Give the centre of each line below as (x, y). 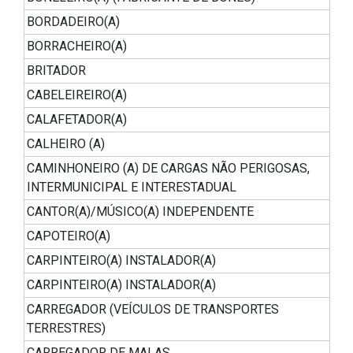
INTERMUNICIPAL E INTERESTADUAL (132, 188)
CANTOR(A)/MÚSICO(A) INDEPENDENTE (140, 212)
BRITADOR (56, 71)
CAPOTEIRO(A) (69, 236)
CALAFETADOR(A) (77, 120)
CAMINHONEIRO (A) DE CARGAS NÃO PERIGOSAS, (168, 169)
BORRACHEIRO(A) (77, 46)
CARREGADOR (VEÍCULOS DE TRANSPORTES (153, 310)
